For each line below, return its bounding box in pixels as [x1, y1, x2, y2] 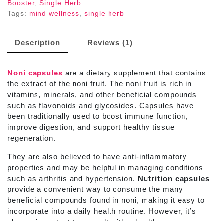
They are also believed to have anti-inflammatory [7, 152, 187, 161]
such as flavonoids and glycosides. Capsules [7, 101, 174, 110]
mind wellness [29, 9, 79, 18]
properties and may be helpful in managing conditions [7, 163, 203, 172]
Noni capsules [7, 69, 63, 77]
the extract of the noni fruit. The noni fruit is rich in [7, 79, 192, 88]
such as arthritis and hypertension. [7, 174, 138, 183]
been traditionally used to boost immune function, [7, 112, 188, 121]
